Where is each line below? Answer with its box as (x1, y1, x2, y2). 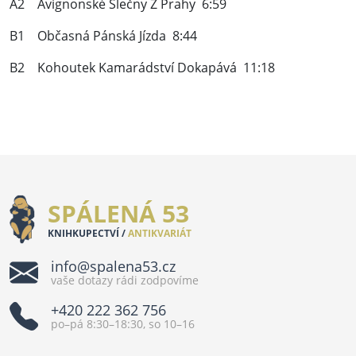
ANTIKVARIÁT (126, 226, 192, 241)
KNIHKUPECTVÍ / (48, 226, 126, 241)
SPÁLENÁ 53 (48, 197, 190, 230)
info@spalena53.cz (51, 256, 176, 276)
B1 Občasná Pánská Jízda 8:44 (10, 27, 197, 45)
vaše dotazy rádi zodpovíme (51, 272, 199, 288)
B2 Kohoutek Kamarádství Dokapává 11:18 (10, 59, 275, 77)
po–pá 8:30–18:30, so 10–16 (51, 315, 195, 331)
